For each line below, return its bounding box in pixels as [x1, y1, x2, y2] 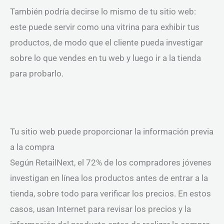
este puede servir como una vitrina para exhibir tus [10, 21, 199, 32]
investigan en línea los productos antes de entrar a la [10, 173, 208, 183]
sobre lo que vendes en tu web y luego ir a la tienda [10, 52, 201, 63]
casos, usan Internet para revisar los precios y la [10, 204, 191, 214]
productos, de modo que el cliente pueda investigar [10, 37, 203, 47]
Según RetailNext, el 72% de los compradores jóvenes [10, 157, 211, 168]
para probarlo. [10, 68, 63, 78]
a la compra [10, 142, 54, 152]
